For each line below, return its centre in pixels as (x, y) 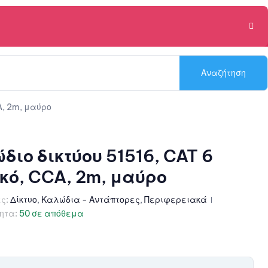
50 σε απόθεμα (51, 213)
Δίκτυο (23, 200)
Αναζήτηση (223, 73)
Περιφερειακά (175, 200)
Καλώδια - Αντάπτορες (90, 200)
